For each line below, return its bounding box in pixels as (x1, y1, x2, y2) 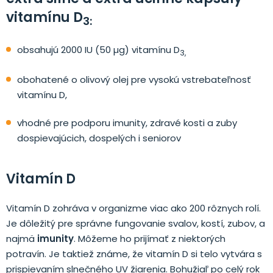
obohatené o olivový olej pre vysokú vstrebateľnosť (17, 73, 251, 86)
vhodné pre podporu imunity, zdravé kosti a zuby (17, 116, 237, 129)
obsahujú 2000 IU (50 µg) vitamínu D (17, 43, 180, 56)
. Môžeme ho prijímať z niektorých (74, 232, 225, 245)
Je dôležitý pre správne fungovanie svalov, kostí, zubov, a (6, 216, 265, 230)
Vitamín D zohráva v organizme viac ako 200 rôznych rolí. (6, 201, 261, 214)
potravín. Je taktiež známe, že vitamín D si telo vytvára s (6, 247, 262, 260)
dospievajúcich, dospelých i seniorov (17, 131, 181, 144)
